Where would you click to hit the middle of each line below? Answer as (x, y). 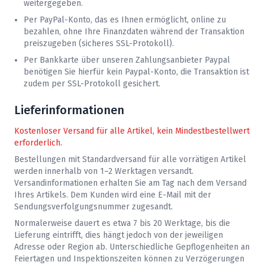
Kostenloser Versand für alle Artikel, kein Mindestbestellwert (132, 131)
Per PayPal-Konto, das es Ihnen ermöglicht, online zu (125, 20)
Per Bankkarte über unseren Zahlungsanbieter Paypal (127, 60)
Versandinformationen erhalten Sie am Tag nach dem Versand (130, 183)
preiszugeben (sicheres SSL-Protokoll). (99, 44)
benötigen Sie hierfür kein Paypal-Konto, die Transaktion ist (136, 72)
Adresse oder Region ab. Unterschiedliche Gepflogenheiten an (132, 247)
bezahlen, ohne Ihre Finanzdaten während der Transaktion (134, 32)
